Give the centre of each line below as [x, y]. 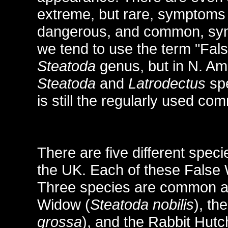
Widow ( [64, 204]
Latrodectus [167, 83]
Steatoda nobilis [142, 204]
